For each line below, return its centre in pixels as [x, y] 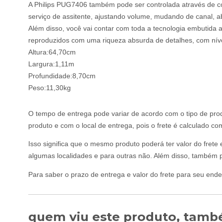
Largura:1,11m [51, 64]
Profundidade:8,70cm [62, 76]
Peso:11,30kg [50, 88]
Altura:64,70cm [52, 53]
